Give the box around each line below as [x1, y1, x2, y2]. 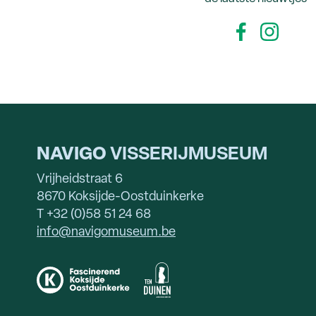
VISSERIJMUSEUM [107, 146, 267, 164]
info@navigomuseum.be [37, 226, 176, 239]
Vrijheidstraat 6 [37, 173, 123, 186]
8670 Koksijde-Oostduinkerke [37, 190, 204, 204]
